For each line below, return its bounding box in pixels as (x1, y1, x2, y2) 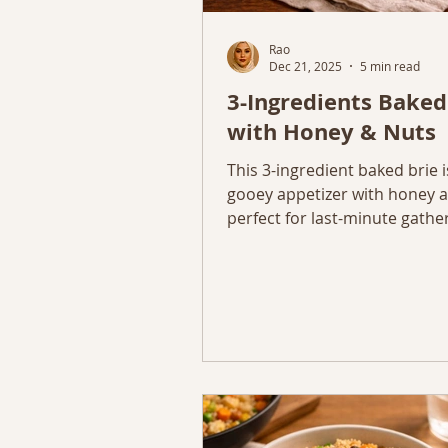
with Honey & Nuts (227, 116, 436, 147)
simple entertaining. (227, 231, 378, 253)
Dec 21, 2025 (269, 58, 342, 74)
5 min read (360, 58, 420, 74)
